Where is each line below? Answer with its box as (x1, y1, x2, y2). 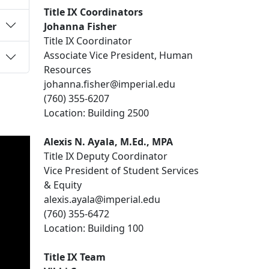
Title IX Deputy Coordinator (44, 149, 170, 163)
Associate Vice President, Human (44, 48, 193, 62)
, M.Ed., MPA (115, 134, 175, 148)
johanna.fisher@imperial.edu (44, 77, 178, 91)
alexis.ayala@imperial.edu (44, 192, 163, 206)
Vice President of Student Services (44, 163, 199, 177)
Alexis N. (44, 134, 88, 148)
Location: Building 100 (44, 221, 148, 235)
